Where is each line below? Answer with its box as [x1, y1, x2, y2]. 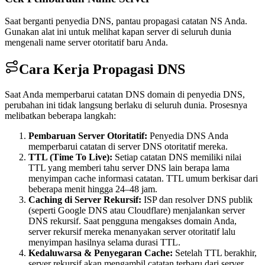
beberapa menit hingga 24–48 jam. [28, 184, 157, 195]
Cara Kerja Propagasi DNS [19, 62, 185, 77]
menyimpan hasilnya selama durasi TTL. [28, 237, 180, 248]
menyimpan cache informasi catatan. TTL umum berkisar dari [28, 173, 258, 184]
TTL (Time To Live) [28, 152, 109, 163]
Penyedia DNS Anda [150, 131, 228, 141]
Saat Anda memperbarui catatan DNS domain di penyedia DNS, [5, 89, 245, 100]
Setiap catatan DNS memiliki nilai [115, 152, 241, 163]
